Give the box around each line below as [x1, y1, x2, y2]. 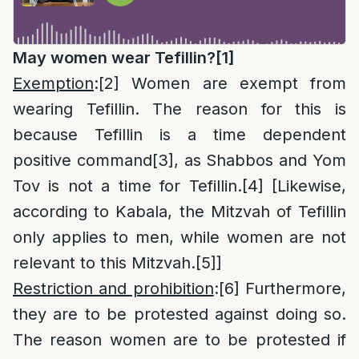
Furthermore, [239, 279, 347, 298]
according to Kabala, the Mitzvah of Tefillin [13, 202, 346, 221]
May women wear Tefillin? [13, 48, 216, 67]
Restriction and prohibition [13, 279, 214, 298]
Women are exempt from [119, 74, 346, 93]
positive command [13, 151, 152, 170]
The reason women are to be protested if [13, 330, 346, 349]
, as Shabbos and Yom [173, 151, 347, 170]
